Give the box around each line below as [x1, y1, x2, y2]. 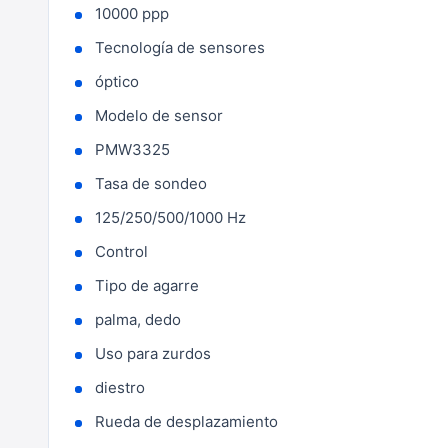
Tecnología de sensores [95, 38, 265, 57]
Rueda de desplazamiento [95, 412, 278, 431]
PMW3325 [95, 140, 170, 159]
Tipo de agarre [95, 276, 199, 295]
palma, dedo [95, 310, 181, 329]
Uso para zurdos [95, 344, 211, 363]
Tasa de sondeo [95, 174, 207, 193]
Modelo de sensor [95, 106, 223, 125]
